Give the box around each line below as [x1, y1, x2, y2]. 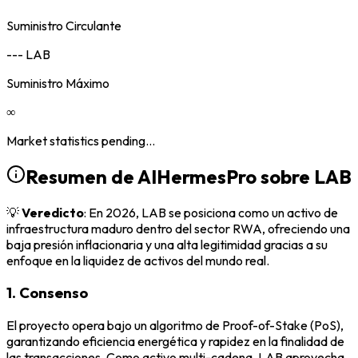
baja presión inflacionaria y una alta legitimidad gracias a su [6, 236, 328, 253]
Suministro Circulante [6, 17, 121, 34]
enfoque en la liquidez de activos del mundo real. [6, 252, 269, 268]
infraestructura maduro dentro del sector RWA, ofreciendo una [6, 220, 350, 237]
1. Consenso [6, 283, 88, 303]
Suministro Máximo [6, 74, 109, 91]
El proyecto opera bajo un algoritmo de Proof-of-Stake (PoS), [6, 317, 344, 334]
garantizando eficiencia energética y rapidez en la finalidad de [6, 333, 344, 350]
